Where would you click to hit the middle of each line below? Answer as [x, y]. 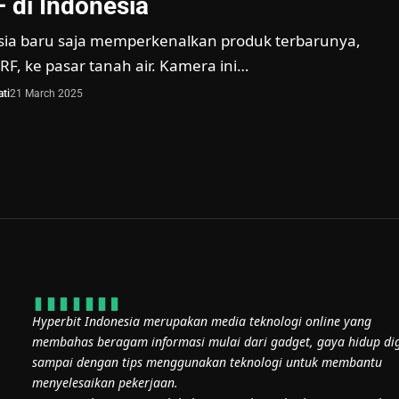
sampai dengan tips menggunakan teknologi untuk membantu [207, 362]
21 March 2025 [46, 94]
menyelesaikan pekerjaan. [105, 383]
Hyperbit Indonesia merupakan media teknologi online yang [202, 322]
